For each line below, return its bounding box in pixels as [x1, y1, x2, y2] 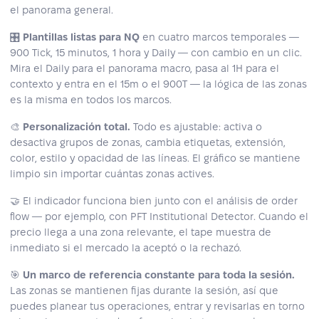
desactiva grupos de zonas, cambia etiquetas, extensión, [10, 137, 286, 149]
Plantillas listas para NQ [23, 31, 140, 43]
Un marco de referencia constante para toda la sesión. [23, 269, 295, 281]
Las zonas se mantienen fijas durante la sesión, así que [10, 285, 278, 297]
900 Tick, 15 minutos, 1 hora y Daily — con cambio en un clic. [10, 47, 302, 59]
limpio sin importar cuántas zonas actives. [10, 168, 214, 180]
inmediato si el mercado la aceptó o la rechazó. [10, 242, 241, 254]
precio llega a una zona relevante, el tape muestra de [10, 226, 271, 239]
